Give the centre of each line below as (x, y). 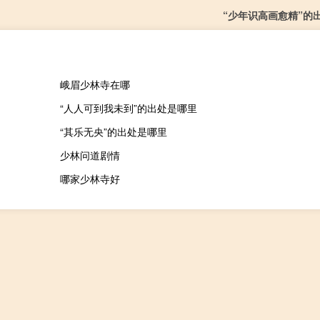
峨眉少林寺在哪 (95, 84)
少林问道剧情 (90, 155)
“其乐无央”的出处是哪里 (113, 131)
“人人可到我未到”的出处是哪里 (128, 107)
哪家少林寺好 (90, 178)
